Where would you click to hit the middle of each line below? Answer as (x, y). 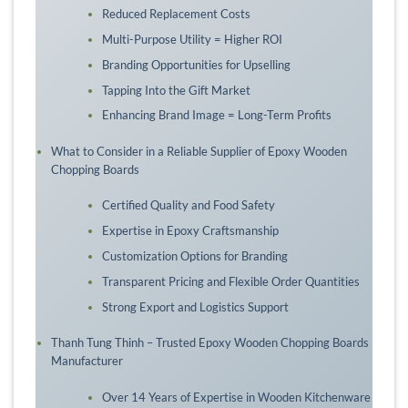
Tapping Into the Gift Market (176, 90)
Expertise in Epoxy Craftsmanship (190, 231)
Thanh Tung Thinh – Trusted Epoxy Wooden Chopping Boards (209, 343)
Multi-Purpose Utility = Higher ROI (192, 40)
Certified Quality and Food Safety (188, 205)
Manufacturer (87, 361)
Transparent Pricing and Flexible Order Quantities (230, 281)
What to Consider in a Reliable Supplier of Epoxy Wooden (199, 151)
